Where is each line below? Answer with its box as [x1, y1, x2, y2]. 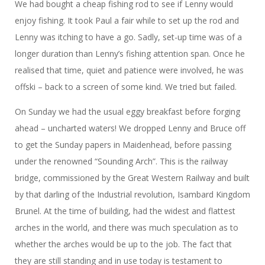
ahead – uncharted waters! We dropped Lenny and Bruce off [15, 122, 245, 134]
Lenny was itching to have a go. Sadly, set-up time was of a [15, 31, 242, 43]
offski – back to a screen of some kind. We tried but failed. [15, 80, 237, 92]
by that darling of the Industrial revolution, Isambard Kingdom [15, 188, 250, 200]
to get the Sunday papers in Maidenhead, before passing [15, 138, 231, 150]
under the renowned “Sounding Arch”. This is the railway [15, 155, 228, 167]
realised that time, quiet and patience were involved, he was [15, 64, 244, 76]
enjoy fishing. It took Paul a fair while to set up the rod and [15, 14, 239, 26]
